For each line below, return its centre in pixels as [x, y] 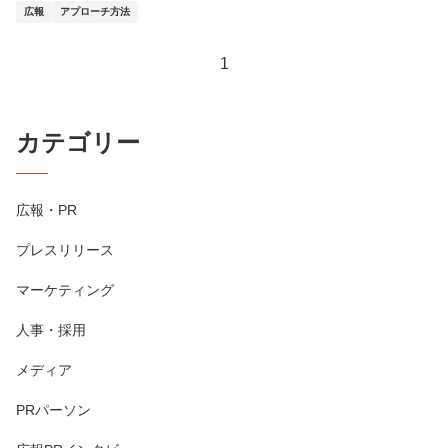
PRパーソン [53, 410]
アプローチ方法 [95, 11]
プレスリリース [65, 250]
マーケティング [65, 290]
